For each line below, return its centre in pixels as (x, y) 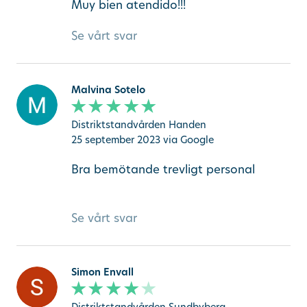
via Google (188, 139)
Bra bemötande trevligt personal (163, 169)
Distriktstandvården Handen (138, 125)
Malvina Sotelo (108, 89)
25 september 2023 (115, 139)
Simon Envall (102, 271)
